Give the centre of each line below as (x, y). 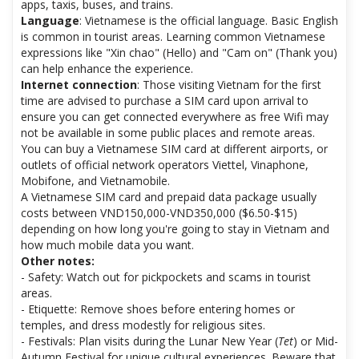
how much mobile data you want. (107, 245)
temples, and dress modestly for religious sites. (143, 325)
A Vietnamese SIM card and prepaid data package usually (169, 197)
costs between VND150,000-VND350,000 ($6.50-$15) (159, 213)
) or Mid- (316, 341)
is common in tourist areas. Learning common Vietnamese (173, 37)
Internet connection (79, 85)
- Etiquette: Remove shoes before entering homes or (158, 309)
